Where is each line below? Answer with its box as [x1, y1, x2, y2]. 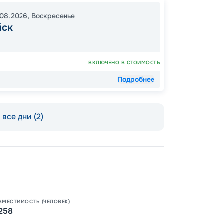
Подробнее [117, 75, 154, 84]
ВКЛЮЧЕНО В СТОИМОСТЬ [88, 59, 160, 66]
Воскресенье [31, 11, 75, 21]
